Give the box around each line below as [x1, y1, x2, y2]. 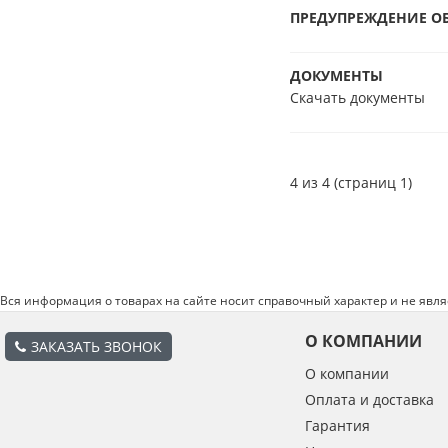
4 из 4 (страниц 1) [290, 173, 412, 192]
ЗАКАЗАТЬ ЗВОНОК [31, 337, 162, 356]
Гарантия [305, 416, 370, 435]
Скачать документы [290, 88, 425, 107]
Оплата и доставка [305, 390, 434, 409]
